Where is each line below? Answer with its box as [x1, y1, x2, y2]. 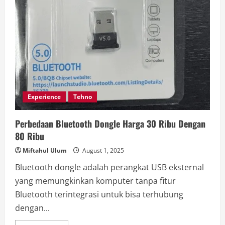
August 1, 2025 [81, 146, 124, 155]
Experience [28, 92, 61, 101]
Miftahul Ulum [23, 146, 67, 155]
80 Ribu [15, 130, 44, 143]
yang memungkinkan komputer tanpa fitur [15, 175, 176, 187]
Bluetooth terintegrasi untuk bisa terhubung [15, 189, 183, 200]
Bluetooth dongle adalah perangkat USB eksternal [15, 162, 204, 173]
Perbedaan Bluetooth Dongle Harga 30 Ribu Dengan [15, 117, 205, 131]
